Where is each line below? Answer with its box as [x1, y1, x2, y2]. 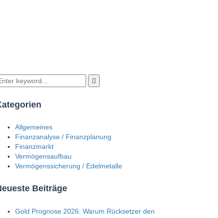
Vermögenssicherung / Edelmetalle [15, 162, 122, 170]
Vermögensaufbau [15, 152, 72, 161]
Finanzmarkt [15, 143, 54, 151]
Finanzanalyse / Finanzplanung [15, 133, 111, 141]
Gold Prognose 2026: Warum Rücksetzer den [15, 207, 155, 216]
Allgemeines [15, 123, 53, 131]
